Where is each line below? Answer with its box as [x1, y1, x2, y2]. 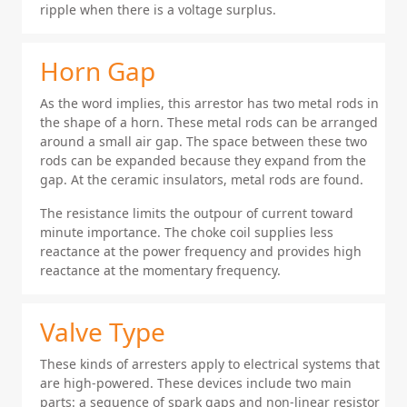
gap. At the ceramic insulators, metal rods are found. [40, 171, 363, 188]
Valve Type [40, 314, 165, 349]
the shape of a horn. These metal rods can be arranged [40, 114, 378, 131]
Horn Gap [40, 54, 155, 88]
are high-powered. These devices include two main [40, 374, 352, 392]
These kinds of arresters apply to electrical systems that [40, 355, 380, 372]
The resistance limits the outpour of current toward [40, 204, 353, 222]
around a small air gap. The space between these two [40, 133, 367, 150]
